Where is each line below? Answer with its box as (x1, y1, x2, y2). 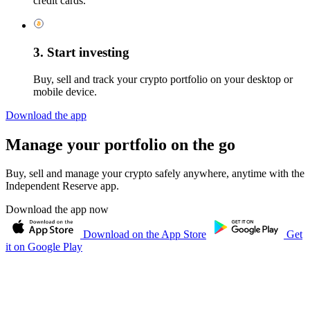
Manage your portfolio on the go (6, 135, 235, 154)
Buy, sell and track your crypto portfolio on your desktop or (33, 73, 293, 85)
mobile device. (33, 85, 97, 98)
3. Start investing (33, 44, 129, 60)
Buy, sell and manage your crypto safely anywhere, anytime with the (6, 167, 304, 180)
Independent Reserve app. (6, 180, 119, 192)
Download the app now (6, 203, 109, 216)
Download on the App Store (83, 228, 206, 241)
